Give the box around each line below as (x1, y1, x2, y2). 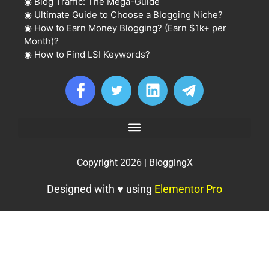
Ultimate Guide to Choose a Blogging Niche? (34, 8, 223, 20)
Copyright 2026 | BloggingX (76, 156, 193, 168)
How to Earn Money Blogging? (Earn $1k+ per (34, 22, 226, 34)
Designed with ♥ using (47, 182, 154, 195)
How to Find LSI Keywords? (34, 48, 150, 60)
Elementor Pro (154, 182, 222, 195)
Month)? (24, 35, 59, 47)
